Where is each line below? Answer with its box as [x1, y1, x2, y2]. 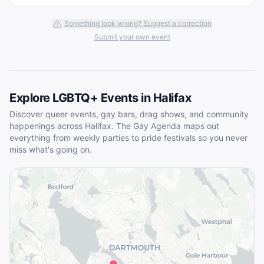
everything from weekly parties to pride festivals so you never [9, 132, 247, 143]
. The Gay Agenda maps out [111, 120, 219, 131]
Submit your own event [94, 32, 170, 41]
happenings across [9, 120, 85, 131]
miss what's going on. [9, 144, 92, 154]
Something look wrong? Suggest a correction [64, 19, 212, 28]
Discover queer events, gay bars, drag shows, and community [9, 108, 249, 119]
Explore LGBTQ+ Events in [9, 90, 153, 105]
